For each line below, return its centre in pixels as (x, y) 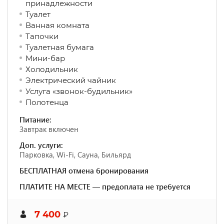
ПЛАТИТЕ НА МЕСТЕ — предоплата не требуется (105, 186)
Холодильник (63, 69)
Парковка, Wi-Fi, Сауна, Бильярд (75, 154)
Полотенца (47, 102)
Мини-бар (54, 58)
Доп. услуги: (41, 145)
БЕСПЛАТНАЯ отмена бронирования (84, 170)
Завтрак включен (49, 129)
